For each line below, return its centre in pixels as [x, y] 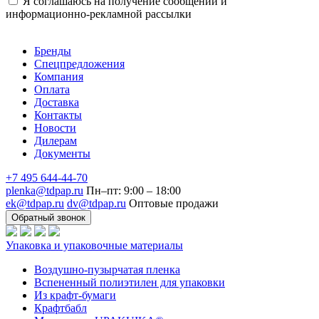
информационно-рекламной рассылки [99, 14]
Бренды [53, 51]
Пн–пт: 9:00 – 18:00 [134, 190]
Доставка [57, 102]
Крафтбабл [61, 308]
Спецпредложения [79, 63]
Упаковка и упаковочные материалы [94, 245]
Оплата [52, 89]
